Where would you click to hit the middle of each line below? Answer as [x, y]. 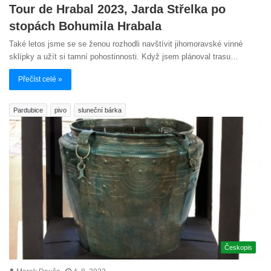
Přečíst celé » [40, 79]
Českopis [238, 247]
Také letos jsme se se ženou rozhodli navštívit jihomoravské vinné [126, 44]
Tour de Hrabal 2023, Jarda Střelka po [117, 9]
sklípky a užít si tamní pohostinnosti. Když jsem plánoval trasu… [124, 56]
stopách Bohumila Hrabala [85, 26]
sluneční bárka [100, 110]
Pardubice [28, 110]
